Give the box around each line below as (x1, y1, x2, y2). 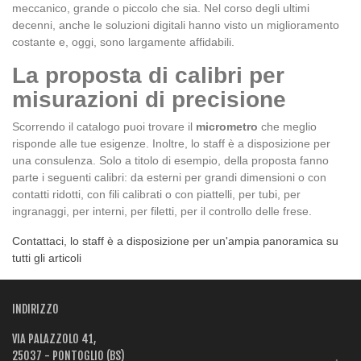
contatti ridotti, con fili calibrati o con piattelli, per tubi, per (12, 188, 301, 201)
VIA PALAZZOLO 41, (12, 332, 96, 346)
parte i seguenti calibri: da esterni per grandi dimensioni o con (12, 171, 326, 184)
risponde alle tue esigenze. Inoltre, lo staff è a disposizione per (12, 137, 330, 150)
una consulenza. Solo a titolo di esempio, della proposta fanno (12, 154, 329, 167)
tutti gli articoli (12, 251, 81, 264)
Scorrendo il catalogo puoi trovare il (12, 120, 196, 133)
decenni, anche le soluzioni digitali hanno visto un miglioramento (12, 19, 339, 31)
